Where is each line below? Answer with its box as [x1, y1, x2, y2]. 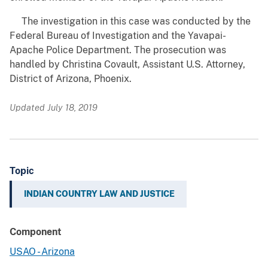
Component [10, 226, 62, 238]
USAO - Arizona [10, 246, 75, 258]
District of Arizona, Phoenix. [10, 73, 132, 85]
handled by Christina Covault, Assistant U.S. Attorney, [10, 59, 245, 71]
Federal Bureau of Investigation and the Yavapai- [10, 30, 226, 42]
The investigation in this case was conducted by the [10, 16, 251, 28]
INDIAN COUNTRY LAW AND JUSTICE [24, 189, 175, 199]
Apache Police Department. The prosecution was [10, 44, 226, 56]
